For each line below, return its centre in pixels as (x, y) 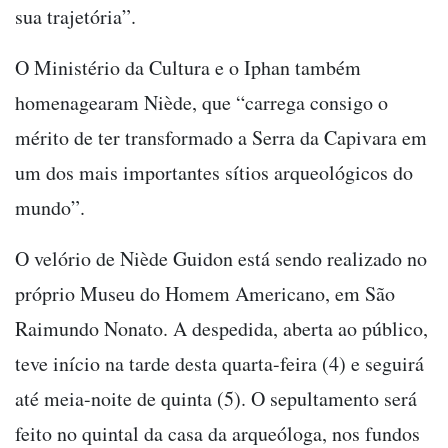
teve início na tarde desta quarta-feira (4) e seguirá (219, 363)
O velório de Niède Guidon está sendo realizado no (221, 258)
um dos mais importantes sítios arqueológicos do (214, 172)
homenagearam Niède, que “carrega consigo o (201, 102)
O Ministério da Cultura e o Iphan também (188, 67)
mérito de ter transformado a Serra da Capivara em (221, 137)
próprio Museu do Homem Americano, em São (205, 293)
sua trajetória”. (79, 16)
